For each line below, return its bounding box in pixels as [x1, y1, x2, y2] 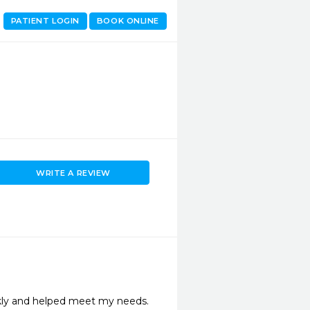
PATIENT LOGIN [10, 16, 80, 26]
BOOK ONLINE [96, 16, 159, 26]
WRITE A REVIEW [36, 167, 111, 178]
